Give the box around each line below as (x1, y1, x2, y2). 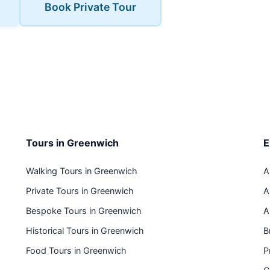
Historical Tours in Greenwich (25, 225, 144, 236)
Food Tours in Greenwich (25, 245, 127, 256)
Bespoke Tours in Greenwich (25, 206, 142, 216)
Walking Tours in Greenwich (25, 166, 137, 176)
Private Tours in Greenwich (25, 186, 134, 196)
